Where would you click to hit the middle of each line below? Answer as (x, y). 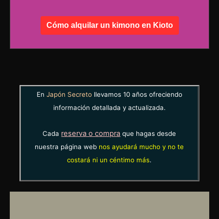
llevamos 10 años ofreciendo (137, 95)
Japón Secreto (69, 95)
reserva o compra (91, 134)
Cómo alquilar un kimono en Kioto (109, 25)
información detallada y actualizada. (109, 108)
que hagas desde (148, 134)
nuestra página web (67, 147)
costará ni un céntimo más (109, 160)
